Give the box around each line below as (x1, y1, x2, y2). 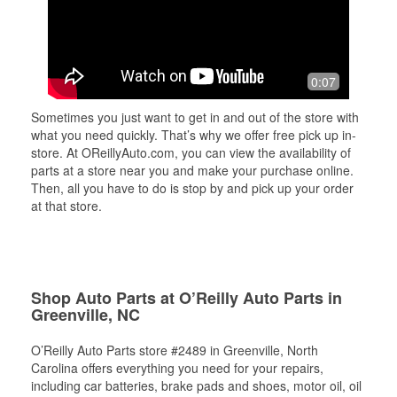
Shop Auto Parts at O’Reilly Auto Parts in (31, 286, 342, 309)
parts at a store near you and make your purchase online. (31, 161, 354, 179)
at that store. (31, 197, 102, 214)
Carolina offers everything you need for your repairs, (31, 359, 323, 377)
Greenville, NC (31, 303, 140, 326)
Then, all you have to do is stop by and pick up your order (31, 179, 354, 197)
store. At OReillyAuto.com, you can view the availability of (31, 144, 351, 161)
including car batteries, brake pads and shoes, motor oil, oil (31, 377, 362, 394)
